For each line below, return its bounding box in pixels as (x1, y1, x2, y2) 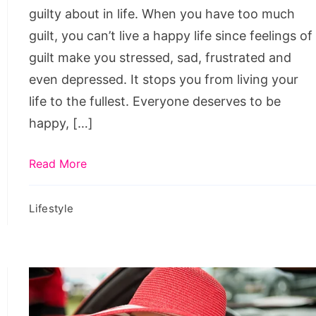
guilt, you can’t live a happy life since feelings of (29, 28, 313, 44)
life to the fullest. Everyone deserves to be (29, 94, 281, 109)
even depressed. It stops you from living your (29, 72, 299, 87)
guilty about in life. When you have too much (29, 6, 296, 22)
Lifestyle (29, 202, 74, 216)
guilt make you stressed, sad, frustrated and (29, 50, 292, 66)
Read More (29, 157, 87, 171)
